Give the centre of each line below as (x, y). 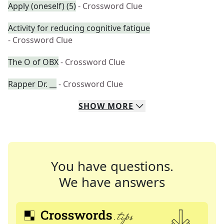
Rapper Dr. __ (32, 84)
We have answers (112, 182)
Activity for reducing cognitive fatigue (79, 28)
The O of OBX (33, 62)
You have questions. (112, 166)
